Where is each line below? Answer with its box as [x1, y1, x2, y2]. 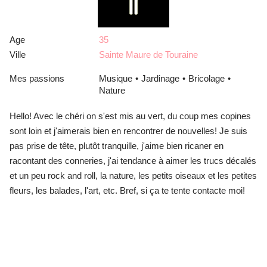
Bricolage [188, 73, 225, 83]
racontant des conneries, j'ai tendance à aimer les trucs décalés [10, 155, 256, 166]
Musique [99, 73, 132, 83]
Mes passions [10, 73, 64, 83]
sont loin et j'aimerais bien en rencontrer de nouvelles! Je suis [10, 125, 247, 136]
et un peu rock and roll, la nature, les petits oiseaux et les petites [10, 170, 257, 181]
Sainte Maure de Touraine [99, 49, 198, 60]
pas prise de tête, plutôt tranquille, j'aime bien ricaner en [10, 140, 223, 151]
